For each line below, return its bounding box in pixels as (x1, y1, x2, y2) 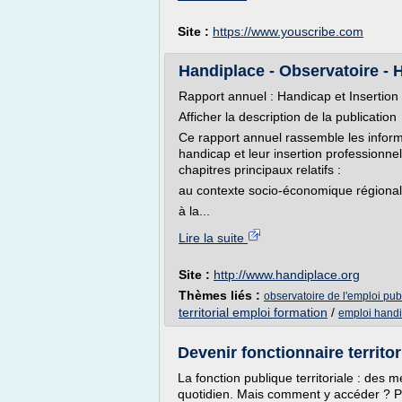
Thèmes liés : (179, 288, 264, 302)
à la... (179, 204, 210, 218)
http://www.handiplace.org (214, 267, 360, 282)
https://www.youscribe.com (213, 24, 363, 39)
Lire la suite (179, 231, 248, 245)
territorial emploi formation (179, 305, 328, 319)
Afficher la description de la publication (179, 109, 397, 124)
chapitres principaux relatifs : (179, 162, 341, 177)
